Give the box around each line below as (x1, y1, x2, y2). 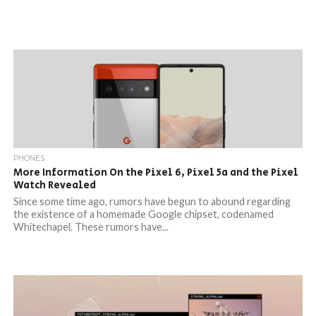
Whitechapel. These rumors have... (13, 221, 169, 233)
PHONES (13, 154, 44, 163)
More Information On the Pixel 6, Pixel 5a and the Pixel (13, 165, 298, 180)
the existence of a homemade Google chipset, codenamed (13, 208, 274, 220)
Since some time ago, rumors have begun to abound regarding (13, 195, 291, 207)
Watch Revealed (13, 178, 96, 193)
